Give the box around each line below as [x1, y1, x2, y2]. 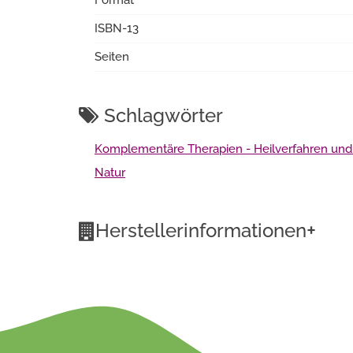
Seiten [95, 50, 129, 64]
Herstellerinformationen [95, 219, 307, 242]
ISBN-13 [95, 21, 139, 35]
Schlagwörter [99, 104, 223, 127]
